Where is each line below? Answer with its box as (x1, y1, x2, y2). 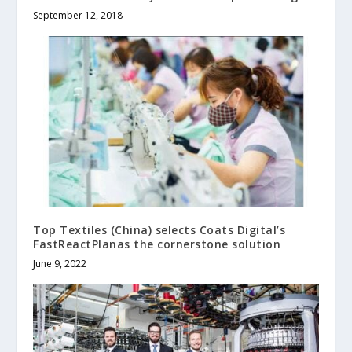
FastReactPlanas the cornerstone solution (33, 236, 281, 251)
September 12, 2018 (33, 8, 123, 22)
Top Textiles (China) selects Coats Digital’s (33, 222, 286, 237)
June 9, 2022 (33, 256, 87, 270)
